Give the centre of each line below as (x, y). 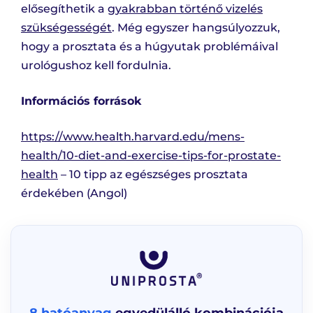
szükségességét (66, 28)
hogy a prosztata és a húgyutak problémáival (150, 47)
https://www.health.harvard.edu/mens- (133, 137)
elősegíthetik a (64, 9)
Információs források (81, 101)
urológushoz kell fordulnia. (96, 66)
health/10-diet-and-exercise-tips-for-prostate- (151, 156)
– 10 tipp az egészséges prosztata (153, 175)
